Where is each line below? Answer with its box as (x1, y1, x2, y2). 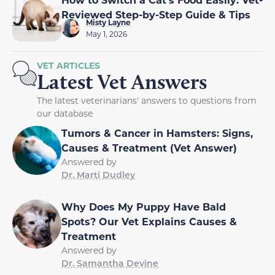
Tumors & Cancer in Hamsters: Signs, (61, 126, 253, 140)
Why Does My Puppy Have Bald (61, 200, 226, 214)
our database (37, 107, 93, 120)
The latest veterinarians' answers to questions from (37, 95, 257, 107)
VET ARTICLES (37, 60, 100, 72)
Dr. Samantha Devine (61, 257, 158, 269)
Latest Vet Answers (37, 69, 207, 95)
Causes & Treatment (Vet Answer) (61, 141, 237, 155)
